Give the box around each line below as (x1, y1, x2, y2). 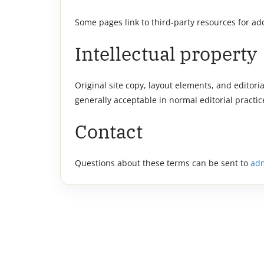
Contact (75, 119, 143, 144)
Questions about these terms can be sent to (75, 157, 250, 169)
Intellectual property (75, 41, 257, 66)
